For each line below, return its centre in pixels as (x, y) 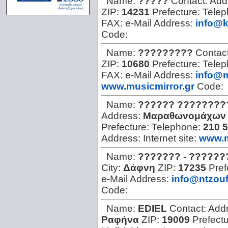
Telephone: (177, 127)
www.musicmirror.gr (148, 87)
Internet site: (171, 138)
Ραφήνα (120, 220)
